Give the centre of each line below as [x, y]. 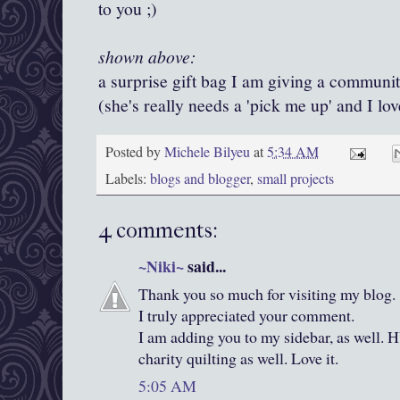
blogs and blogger [200, 179]
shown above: [147, 57]
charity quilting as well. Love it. [238, 358]
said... [205, 267]
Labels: [128, 179]
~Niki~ [161, 267]
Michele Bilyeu [209, 151]
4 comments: [158, 231]
